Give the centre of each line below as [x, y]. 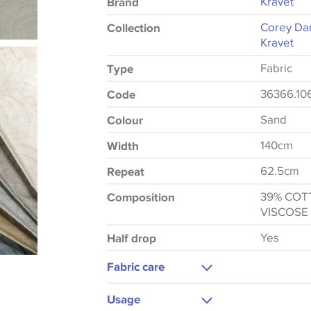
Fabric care [135, 267]
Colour [125, 120]
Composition [141, 197]
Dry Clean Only [165, 292]
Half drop [131, 238]
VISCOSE [285, 212]
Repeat [125, 171]
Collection [133, 28]
